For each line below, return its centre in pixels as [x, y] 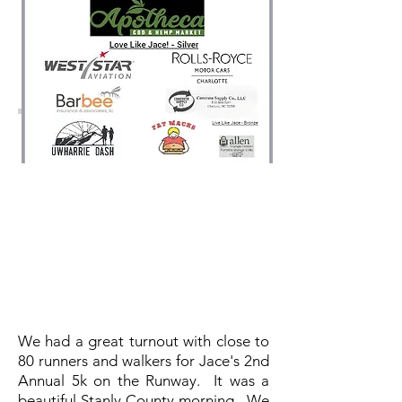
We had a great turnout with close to [144, 341]
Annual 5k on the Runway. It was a [144, 380]
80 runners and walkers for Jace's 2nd [144, 361]
